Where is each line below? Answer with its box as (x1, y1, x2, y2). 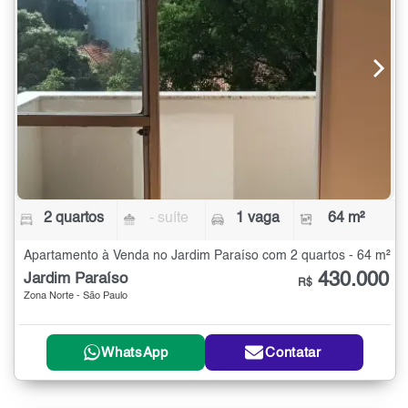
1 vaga (235, 210, 280, 226)
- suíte (149, 210, 189, 226)
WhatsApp (101, 345, 168, 360)
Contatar (265, 345, 321, 360)
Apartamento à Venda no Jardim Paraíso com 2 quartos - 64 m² (24, 249, 391, 262)
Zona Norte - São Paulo (24, 291, 127, 301)
